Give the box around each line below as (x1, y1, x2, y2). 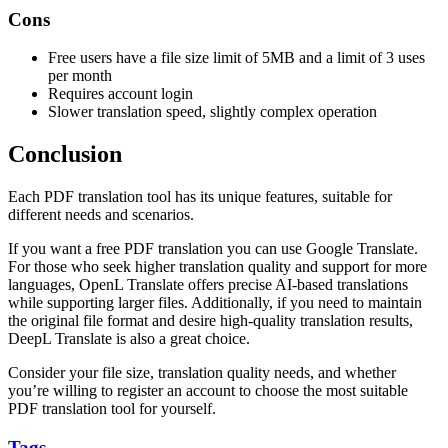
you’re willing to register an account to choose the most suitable (8, 382, 408, 400)
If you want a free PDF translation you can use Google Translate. (8, 240, 418, 258)
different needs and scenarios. (8, 206, 194, 224)
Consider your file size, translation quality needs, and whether (8, 364, 396, 382)
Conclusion (8, 141, 122, 168)
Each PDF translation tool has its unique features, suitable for (8, 188, 392, 206)
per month (48, 67, 112, 85)
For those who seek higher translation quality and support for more (8, 258, 427, 276)
